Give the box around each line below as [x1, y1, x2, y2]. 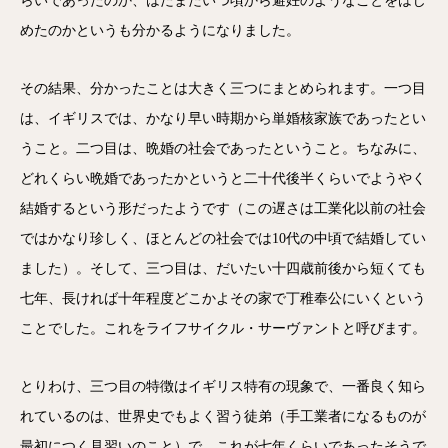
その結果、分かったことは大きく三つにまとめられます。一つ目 [20, 81, 426, 96]
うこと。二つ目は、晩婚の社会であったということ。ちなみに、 [20, 141, 426, 156]
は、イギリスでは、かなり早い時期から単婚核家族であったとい [20, 111, 426, 126]
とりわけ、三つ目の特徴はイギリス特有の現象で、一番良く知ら [20, 379, 426, 394]
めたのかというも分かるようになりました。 [20, 23, 300, 38]
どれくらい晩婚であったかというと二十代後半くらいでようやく [20, 171, 426, 186]
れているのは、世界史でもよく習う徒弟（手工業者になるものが [20, 409, 426, 424]
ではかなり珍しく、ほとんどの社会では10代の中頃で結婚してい [20, 231, 426, 246]
